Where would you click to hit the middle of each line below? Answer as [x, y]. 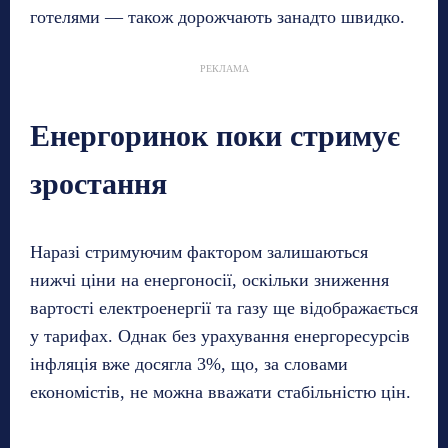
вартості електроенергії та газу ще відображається [224, 307]
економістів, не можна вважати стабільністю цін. [220, 391]
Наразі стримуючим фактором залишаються [199, 251]
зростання [98, 183]
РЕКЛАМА [224, 68]
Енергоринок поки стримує [215, 135]
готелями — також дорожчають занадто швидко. [217, 16]
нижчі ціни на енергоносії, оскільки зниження [209, 279]
